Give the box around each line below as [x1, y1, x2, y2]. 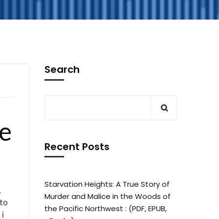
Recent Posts [44, 140, 109, 153]
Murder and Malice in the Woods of [44, 191, 171, 201]
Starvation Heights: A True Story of [44, 179, 170, 189]
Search [44, 63, 80, 76]
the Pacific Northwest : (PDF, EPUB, [44, 203, 167, 214]
